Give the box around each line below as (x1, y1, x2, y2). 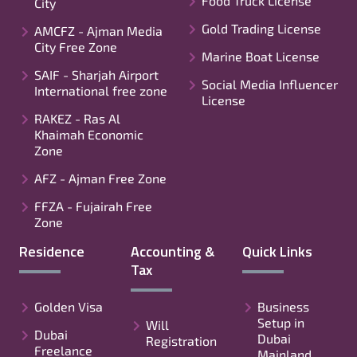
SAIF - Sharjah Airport (34, 66, 159, 82)
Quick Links (242, 240, 312, 262)
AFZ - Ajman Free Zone (34, 170, 167, 186)
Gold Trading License (202, 20, 321, 36)
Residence (19, 240, 84, 262)
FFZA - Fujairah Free (34, 198, 152, 214)
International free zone (34, 82, 167, 98)
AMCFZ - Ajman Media (34, 22, 163, 38)
